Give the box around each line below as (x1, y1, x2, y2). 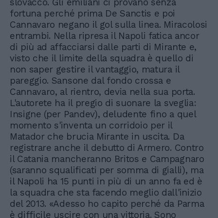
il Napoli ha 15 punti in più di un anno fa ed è (10, 176, 202, 187)
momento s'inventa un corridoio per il (10, 120, 173, 131)
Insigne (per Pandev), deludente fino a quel (10, 109, 196, 120)
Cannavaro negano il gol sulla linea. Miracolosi (10, 19, 207, 31)
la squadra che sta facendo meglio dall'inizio (10, 187, 202, 199)
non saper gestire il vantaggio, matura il (10, 64, 180, 75)
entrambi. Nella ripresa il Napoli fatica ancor (10, 30, 200, 42)
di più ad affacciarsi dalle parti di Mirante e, (10, 41, 197, 53)
